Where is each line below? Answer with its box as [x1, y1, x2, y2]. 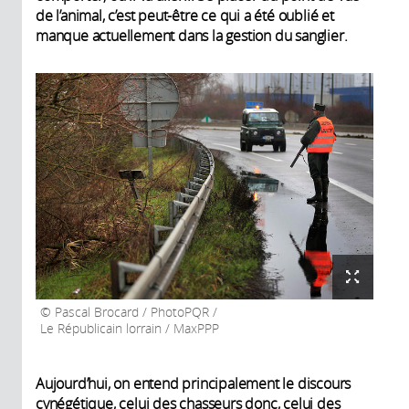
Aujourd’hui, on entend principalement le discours [36, 372, 351, 393]
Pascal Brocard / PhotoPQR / [51, 303, 217, 320]
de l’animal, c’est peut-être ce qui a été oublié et [36, 5, 334, 26]
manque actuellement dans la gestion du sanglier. [36, 26, 348, 47]
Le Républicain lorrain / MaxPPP [40, 320, 219, 337]
